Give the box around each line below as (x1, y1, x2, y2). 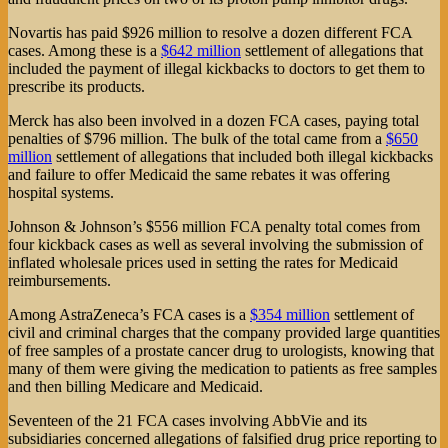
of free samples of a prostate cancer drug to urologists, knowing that (8, 341, 434, 359)
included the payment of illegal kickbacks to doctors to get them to (8, 59, 425, 77)
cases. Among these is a (8, 41, 161, 59)
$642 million (161, 41, 241, 59)
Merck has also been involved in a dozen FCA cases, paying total (8, 111, 419, 129)
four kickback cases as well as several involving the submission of (8, 235, 423, 253)
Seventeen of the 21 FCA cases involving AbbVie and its (8, 411, 367, 429)
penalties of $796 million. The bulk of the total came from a (8, 129, 386, 147)
